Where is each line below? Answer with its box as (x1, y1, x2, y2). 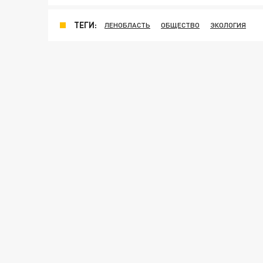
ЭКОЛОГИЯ (210, 21, 246, 30)
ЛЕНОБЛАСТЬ (104, 21, 150, 30)
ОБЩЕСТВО (161, 21, 200, 30)
